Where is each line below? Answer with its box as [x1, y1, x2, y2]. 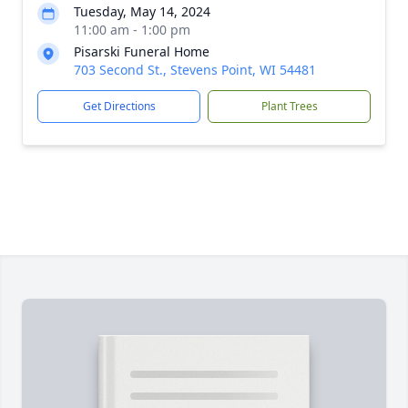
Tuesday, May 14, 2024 [74, 3, 210, 20]
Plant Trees [260, 98, 318, 114]
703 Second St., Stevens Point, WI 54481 [74, 61, 316, 78]
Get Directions [82, 98, 156, 114]
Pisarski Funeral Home [74, 43, 209, 60]
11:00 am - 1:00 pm [74, 21, 190, 38]
